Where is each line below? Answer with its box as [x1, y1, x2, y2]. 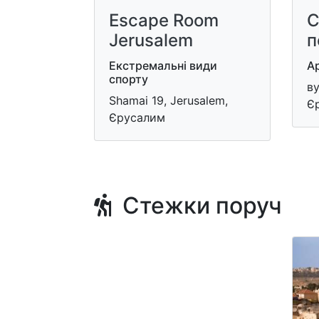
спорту [109, 72, 148, 86]
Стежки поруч [111, 192, 282, 219]
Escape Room [109, 10, 219, 31]
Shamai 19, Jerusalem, [109, 93, 228, 108]
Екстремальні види [109, 58, 217, 73]
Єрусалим [109, 110, 165, 125]
